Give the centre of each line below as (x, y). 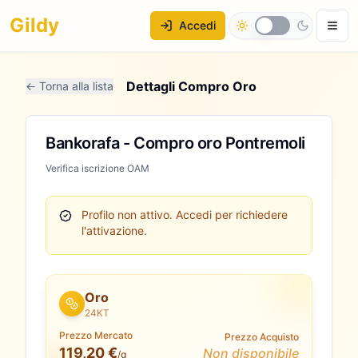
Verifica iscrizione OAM (97, 168)
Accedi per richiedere (230, 215)
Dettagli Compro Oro (191, 86)
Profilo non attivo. (127, 215)
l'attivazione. (114, 231)
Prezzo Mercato (96, 335)
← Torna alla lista (70, 86)
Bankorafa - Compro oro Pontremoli (175, 143)
